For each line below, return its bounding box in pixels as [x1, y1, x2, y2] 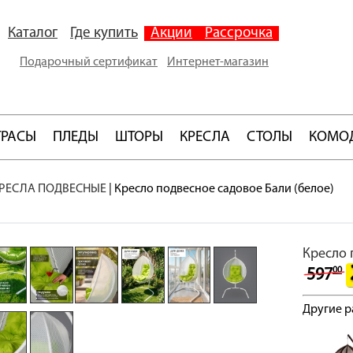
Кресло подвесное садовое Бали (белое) [114, 183, 334, 195]
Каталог [8, 26, 58, 41]
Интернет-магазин [167, 56, 269, 69]
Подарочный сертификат [20, 56, 158, 69]
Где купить [70, 26, 138, 41]
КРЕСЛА [180, 130, 230, 145]
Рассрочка [205, 26, 273, 41]
